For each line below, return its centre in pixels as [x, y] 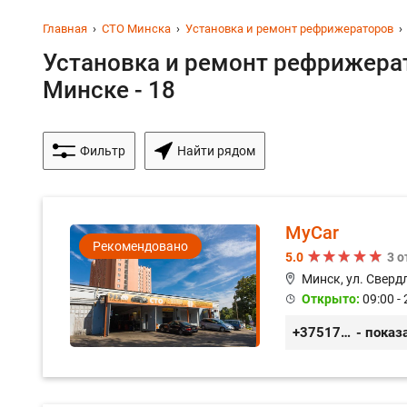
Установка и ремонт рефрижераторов [289, 29]
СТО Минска [136, 29]
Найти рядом [216, 151]
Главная [65, 29]
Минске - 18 [109, 90]
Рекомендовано [140, 246]
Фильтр [103, 151]
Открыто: [332, 299]
